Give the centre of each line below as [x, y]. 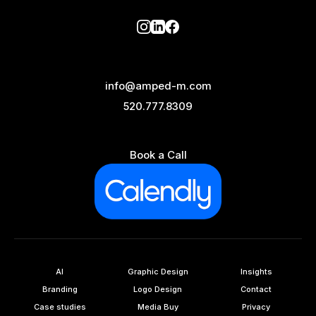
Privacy [256, 306]
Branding [60, 289]
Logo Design [158, 289]
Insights [256, 271]
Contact [256, 289]
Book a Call [158, 154]
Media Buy [158, 306]
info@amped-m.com [158, 85]
